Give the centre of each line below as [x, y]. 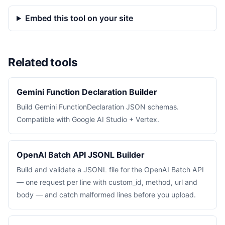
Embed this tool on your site [79, 18]
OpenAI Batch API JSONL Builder [81, 155]
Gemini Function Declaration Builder [87, 92]
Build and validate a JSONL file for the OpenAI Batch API [110, 170]
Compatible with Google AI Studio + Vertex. [88, 119]
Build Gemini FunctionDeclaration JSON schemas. [98, 107]
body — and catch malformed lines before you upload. [106, 195]
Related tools [43, 62]
